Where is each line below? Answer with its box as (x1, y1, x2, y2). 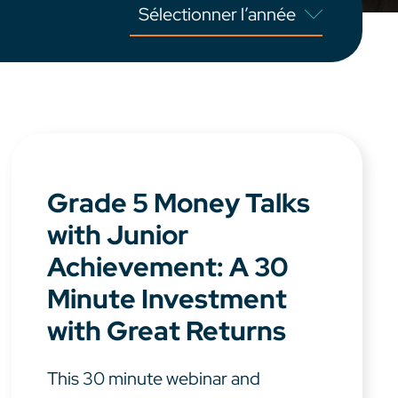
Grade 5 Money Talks (47, 185, 311, 221)
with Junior (47, 217, 189, 253)
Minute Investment (47, 281, 288, 317)
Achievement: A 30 (47, 249, 290, 285)
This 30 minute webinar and (47, 367, 261, 391)
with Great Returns (47, 313, 287, 349)
